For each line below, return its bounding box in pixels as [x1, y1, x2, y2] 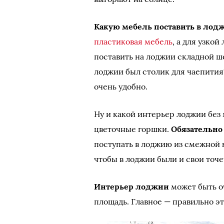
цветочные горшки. [94, 124, 171, 134]
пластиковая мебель [94, 36, 173, 46]
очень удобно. [94, 81, 148, 91]
